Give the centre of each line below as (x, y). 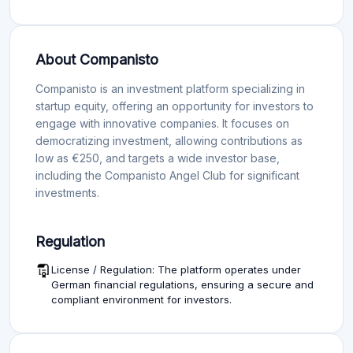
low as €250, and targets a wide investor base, (158, 153)
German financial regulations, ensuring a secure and (182, 279)
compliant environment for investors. (141, 294)
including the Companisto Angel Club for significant (167, 170)
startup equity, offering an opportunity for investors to (175, 101)
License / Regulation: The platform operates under (176, 264)
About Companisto (97, 54)
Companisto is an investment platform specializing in (170, 84)
